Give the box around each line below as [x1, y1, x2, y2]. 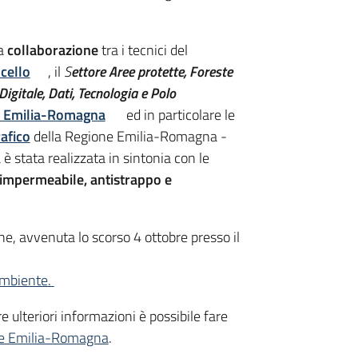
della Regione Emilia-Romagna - [30, 125, 230, 147]
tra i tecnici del [97, 38, 191, 61]
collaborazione [6, 38, 98, 61]
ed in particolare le [122, 103, 235, 125]
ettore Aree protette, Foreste [70, 60, 233, 82]
